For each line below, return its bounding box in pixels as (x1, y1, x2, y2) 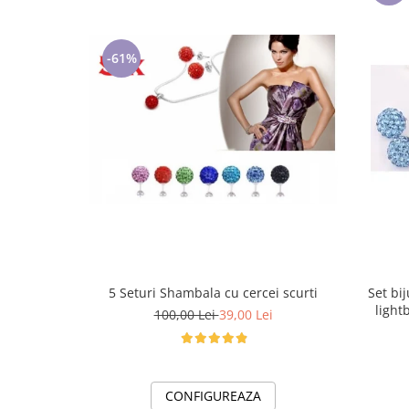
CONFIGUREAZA (165, 387, 261, 405)
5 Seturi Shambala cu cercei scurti (109, 284, 318, 302)
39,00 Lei (218, 306, 273, 324)
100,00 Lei (153, 306, 219, 324)
